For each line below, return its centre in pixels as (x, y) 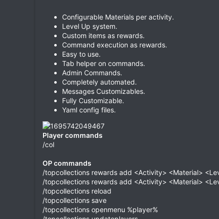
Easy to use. (81, 54)
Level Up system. (90, 26)
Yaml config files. (89, 109)
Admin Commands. (92, 72)
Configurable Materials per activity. (118, 17)
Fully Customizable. (93, 100)
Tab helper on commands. (104, 63)
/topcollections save (75, 200)
